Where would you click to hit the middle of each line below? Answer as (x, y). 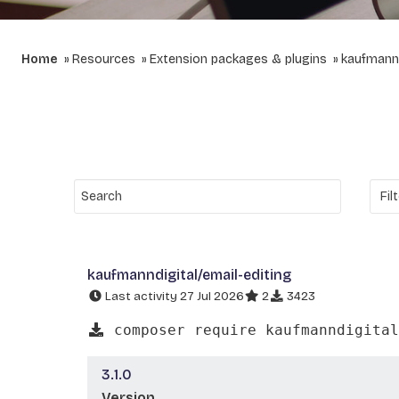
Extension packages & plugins (238, 59)
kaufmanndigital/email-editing (189, 275)
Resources (104, 59)
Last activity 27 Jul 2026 (173, 296)
